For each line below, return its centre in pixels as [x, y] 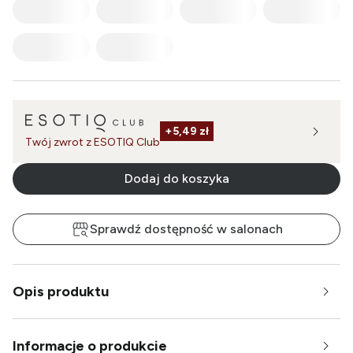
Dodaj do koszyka [176, 178]
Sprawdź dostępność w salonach [186, 229]
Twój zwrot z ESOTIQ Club [93, 142]
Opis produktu [61, 291]
